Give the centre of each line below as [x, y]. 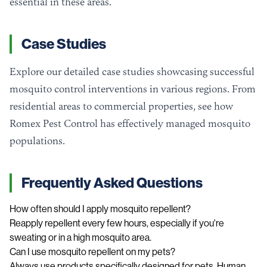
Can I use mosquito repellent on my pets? [92, 252]
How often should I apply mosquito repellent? [100, 209]
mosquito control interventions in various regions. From [133, 89]
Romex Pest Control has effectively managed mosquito [130, 124]
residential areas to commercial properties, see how [121, 106]
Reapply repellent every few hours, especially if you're [117, 223]
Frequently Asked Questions [112, 183]
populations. [37, 141]
